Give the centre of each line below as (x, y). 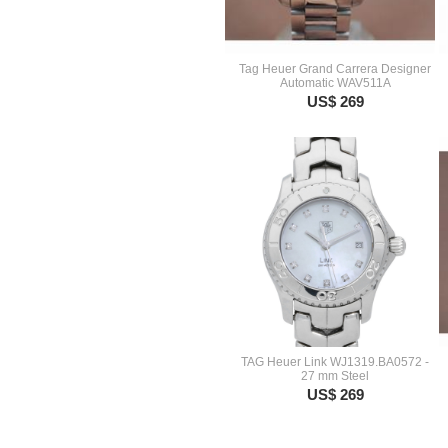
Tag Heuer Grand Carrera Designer (335, 69)
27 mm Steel (335, 376)
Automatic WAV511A (335, 83)
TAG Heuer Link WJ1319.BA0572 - (335, 362)
